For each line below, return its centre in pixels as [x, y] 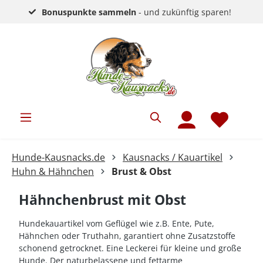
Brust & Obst [141, 171]
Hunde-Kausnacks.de [58, 157]
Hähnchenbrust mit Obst [102, 200]
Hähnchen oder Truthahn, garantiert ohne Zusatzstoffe [127, 236]
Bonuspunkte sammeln [89, 12]
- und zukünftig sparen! [184, 12]
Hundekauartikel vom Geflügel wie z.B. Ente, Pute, [117, 223]
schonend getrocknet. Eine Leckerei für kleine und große [130, 248]
